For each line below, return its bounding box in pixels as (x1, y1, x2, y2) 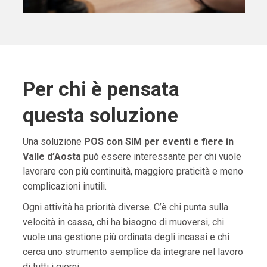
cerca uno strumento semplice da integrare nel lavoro (22, 246, 243, 258)
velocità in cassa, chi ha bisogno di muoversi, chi (22, 216, 224, 228)
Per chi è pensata (22, 77, 179, 101)
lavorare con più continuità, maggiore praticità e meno (22, 166, 243, 178)
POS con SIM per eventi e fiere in (83, 136, 234, 148)
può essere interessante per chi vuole (80, 151, 241, 163)
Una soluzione (22, 136, 84, 148)
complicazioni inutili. (22, 181, 107, 193)
